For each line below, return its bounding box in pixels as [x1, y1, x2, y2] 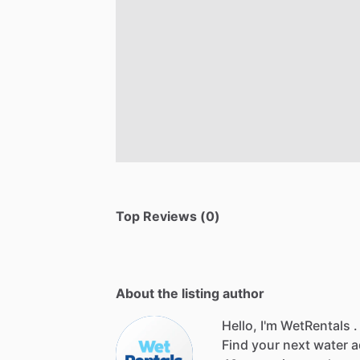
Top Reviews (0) [116, 207, 220, 224]
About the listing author [116, 284, 264, 301]
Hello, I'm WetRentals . [222, 317, 358, 333]
